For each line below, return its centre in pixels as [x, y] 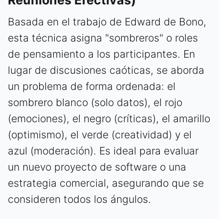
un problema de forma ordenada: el [92, 87]
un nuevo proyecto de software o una [97, 167]
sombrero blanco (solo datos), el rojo [95, 103]
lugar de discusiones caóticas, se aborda [106, 70]
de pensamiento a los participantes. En [101, 54]
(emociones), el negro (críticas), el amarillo [109, 119]
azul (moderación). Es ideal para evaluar [103, 151]
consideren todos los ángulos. [79, 199]
